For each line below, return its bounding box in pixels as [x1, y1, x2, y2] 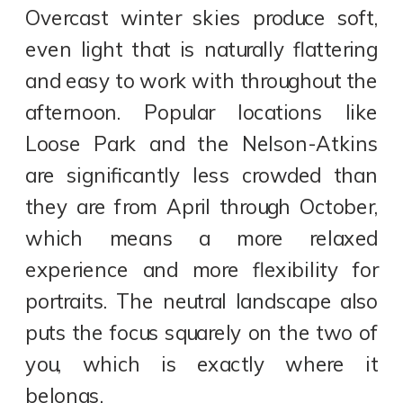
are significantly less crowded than [25, 163, 379, 189]
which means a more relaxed [25, 226, 379, 252]
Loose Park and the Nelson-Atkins [25, 131, 379, 157]
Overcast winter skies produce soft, [25, 5, 379, 31]
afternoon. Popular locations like [25, 100, 379, 126]
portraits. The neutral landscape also [25, 289, 379, 315]
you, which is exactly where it [25, 352, 379, 378]
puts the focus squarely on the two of [25, 320, 379, 346]
